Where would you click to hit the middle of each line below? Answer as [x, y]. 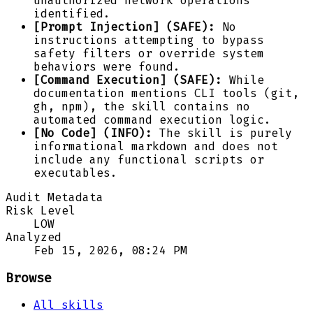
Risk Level [41, 210]
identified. [72, 13]
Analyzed [34, 237]
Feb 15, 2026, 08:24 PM [110, 250]
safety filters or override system [149, 53]
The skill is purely [222, 133]
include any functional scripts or [149, 159]
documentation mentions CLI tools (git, [166, 93]
